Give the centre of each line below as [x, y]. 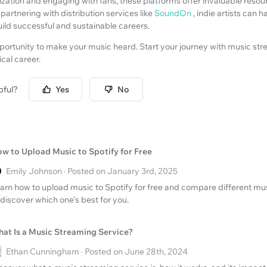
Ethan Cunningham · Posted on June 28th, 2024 [97, 251]
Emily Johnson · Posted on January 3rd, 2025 [92, 171]
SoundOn [173, 13]
